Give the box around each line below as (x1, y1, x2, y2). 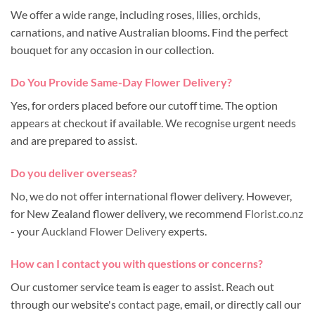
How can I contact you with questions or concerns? (11, 256, 263, 270)
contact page (118, 297, 180, 311)
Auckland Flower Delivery (41, 224, 166, 238)
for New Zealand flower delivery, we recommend (11, 206, 245, 220)
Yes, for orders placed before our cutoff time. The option (11, 98, 278, 112)
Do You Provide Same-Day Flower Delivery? (11, 75, 232, 89)
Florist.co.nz (245, 206, 303, 220)
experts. (166, 224, 207, 238)
